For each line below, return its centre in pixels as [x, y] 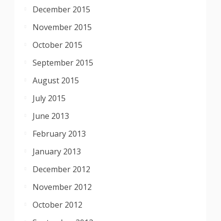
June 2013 [51, 116]
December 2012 [62, 169]
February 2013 [59, 134]
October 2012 [58, 205]
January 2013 [57, 151]
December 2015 [62, 9]
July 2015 [49, 98]
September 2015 [63, 63]
